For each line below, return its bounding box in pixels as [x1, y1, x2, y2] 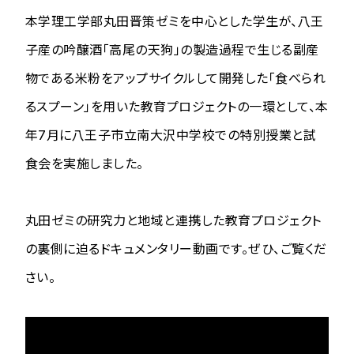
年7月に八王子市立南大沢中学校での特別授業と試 [25, 126, 317, 143]
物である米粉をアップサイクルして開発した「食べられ [25, 70, 326, 86]
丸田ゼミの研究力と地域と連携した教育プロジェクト [25, 212, 322, 228]
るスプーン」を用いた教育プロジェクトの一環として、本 [25, 98, 329, 115]
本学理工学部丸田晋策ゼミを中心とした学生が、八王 [25, 13, 324, 29]
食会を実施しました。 [25, 155, 144, 171]
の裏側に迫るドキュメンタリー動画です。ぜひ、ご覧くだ [25, 240, 327, 257]
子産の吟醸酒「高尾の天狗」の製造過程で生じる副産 [25, 41, 319, 58]
